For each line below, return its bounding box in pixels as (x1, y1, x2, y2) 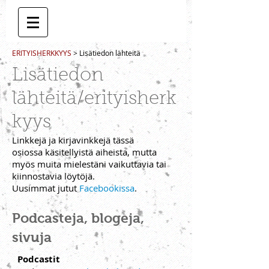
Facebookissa (79, 182, 134, 194)
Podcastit (17, 253, 60, 265)
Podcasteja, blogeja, (12, 210, 144, 226)
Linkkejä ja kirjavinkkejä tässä (12, 134, 134, 146)
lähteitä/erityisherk (12, 90, 177, 109)
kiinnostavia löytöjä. (12, 170, 95, 182)
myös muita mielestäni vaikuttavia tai (12, 158, 166, 170)
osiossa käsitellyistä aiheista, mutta (12, 146, 157, 158)
